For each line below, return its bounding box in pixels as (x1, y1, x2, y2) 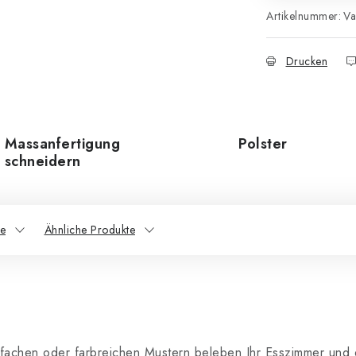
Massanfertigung (4, 133, 120, 154)
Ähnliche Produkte (44, 222, 135, 238)
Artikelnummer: (266, 8, 341, 24)
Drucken (285, 53, 327, 69)
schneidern (4, 151, 81, 172)
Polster (238, 133, 288, 154)
